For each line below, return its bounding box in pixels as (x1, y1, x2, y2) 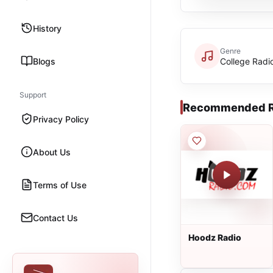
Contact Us (33, 212, 78, 223)
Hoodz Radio (188, 232, 241, 243)
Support (19, 90, 46, 99)
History (33, 23, 62, 34)
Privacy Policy (33, 113, 89, 124)
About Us (33, 146, 71, 157)
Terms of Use (33, 179, 87, 190)
